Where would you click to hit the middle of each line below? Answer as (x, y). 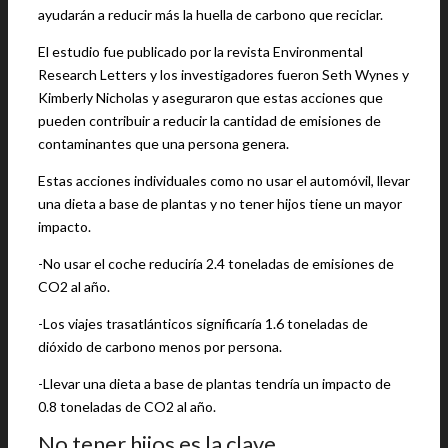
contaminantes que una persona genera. (163, 143)
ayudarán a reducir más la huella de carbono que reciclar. (210, 14)
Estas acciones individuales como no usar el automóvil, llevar (224, 180)
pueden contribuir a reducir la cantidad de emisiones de (209, 120)
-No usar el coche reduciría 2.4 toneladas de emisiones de (216, 263)
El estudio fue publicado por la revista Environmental (200, 51)
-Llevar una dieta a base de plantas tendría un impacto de (214, 383)
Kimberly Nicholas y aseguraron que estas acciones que (210, 97)
